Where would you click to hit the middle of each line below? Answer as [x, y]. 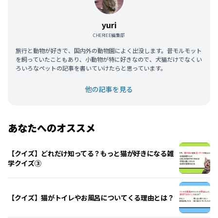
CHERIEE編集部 [109, 35]
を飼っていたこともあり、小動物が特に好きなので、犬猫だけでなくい [109, 59]
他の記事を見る [109, 89]
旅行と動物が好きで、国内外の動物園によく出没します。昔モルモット [109, 51]
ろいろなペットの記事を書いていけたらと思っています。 [91, 68]
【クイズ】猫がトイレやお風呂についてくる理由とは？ [91, 198]
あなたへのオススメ [52, 128]
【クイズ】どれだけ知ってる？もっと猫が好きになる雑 [91, 154]
